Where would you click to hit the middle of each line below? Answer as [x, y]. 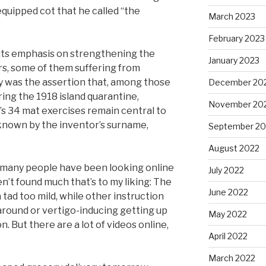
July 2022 [226, 170]
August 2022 [234, 148]
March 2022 [232, 258]
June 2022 [228, 192]
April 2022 [228, 236]
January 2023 [234, 61]
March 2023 [232, 17]
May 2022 [227, 214]
